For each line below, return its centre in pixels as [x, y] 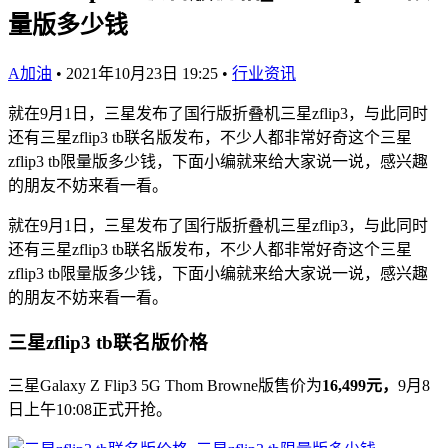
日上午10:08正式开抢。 [90, 410]
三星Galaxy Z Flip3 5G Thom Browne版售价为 [165, 386]
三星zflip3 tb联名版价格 [108, 342]
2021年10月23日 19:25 [142, 73]
